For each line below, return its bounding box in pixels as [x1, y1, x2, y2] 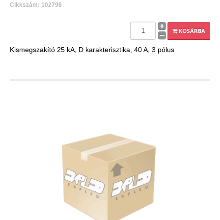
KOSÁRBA [177, 27, 205, 35]
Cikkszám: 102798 [10, 1, 62, 9]
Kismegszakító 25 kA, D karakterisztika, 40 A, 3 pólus [10, 46, 174, 54]
